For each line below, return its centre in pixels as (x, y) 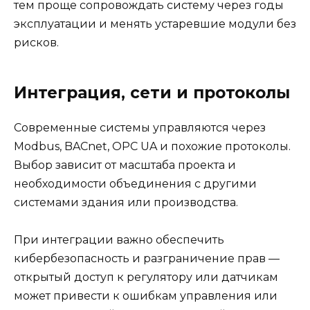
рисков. (36, 42)
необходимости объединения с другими (135, 183)
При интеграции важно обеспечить (119, 239)
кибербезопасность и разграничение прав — (147, 258)
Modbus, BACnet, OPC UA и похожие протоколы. (152, 146)
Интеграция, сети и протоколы (152, 92)
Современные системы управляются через (140, 127)
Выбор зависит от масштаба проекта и (125, 165)
